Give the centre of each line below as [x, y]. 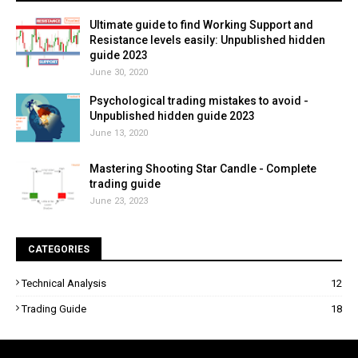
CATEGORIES [59, 250]
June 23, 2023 [119, 201]
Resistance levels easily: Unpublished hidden [207, 40]
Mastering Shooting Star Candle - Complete [203, 169]
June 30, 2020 [119, 73]
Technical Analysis [64, 284]
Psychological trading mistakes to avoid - [199, 101]
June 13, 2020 [119, 133]
